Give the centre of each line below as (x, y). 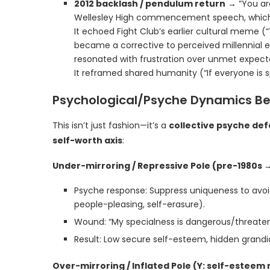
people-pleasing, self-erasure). (140, 204)
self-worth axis (87, 140)
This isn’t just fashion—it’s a (111, 125)
